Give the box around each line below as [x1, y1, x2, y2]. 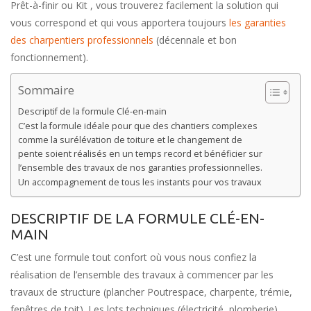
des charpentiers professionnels [10, 33, 153, 47]
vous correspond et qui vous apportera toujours [10, 16, 229, 29]
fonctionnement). [10, 51, 88, 64]
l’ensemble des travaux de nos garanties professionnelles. [18, 161, 262, 174]
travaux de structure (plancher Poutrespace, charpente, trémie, [10, 285, 292, 299]
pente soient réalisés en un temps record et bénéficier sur [18, 147, 262, 160]
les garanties [229, 16, 286, 29]
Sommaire [18, 81, 74, 98]
